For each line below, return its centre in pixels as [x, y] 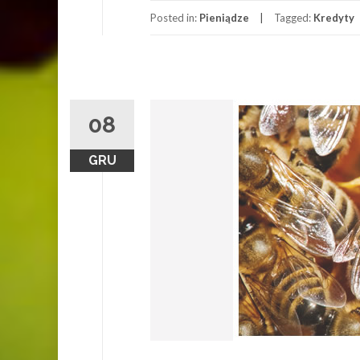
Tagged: [294, 17]
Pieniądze [224, 17]
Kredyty [334, 17]
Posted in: [175, 17]
